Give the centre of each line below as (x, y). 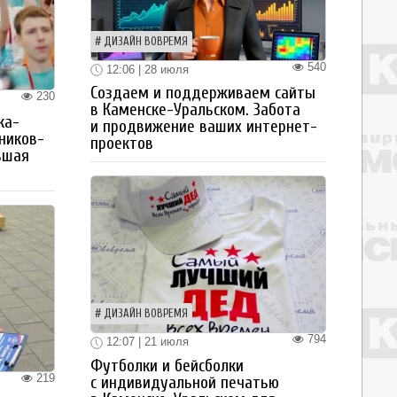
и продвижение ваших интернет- (204, 127)
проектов (122, 144)
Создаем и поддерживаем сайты (203, 93)
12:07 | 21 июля (146, 342)
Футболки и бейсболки (167, 366)
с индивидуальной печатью (185, 382)
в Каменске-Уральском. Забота (195, 110)
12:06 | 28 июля (146, 69)
